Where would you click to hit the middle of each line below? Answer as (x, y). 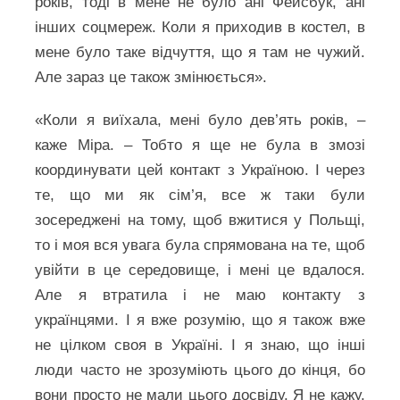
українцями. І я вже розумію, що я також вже (200, 320)
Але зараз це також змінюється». (151, 77)
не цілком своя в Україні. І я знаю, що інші (200, 345)
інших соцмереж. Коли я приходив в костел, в (200, 27)
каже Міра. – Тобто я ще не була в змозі (200, 145)
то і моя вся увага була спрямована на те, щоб (200, 245)
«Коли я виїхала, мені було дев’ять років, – (200, 120)
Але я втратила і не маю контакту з (200, 295)
